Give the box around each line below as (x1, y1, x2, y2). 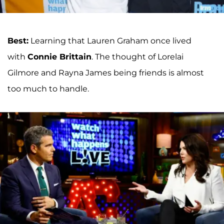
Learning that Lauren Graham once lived (28, 35, 191, 45)
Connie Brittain (27, 51, 91, 61)
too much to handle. (7, 83, 89, 93)
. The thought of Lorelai (91, 51, 183, 61)
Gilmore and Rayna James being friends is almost (7, 67, 204, 77)
